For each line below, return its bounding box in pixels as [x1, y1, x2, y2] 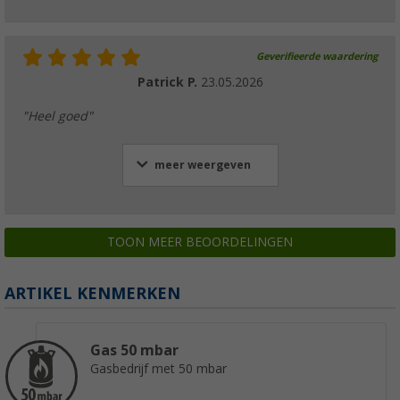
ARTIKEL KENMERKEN [4, 284, 180, 304]
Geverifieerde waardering [256, 51, 378, 63]
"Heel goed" [22, 109, 93, 124]
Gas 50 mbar [90, 342, 179, 360]
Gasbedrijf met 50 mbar [90, 362, 227, 377]
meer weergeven [154, 159, 251, 172]
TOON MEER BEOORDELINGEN [107, 235, 293, 250]
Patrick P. [137, 75, 201, 90]
